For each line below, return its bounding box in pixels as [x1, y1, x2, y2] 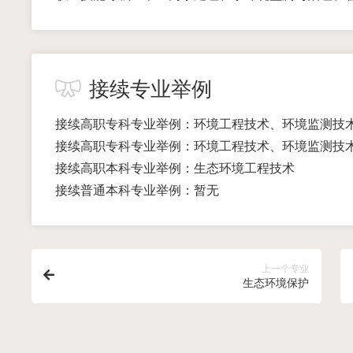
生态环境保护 [243, 277, 310, 289]
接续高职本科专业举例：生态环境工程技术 [54, 161, 295, 175]
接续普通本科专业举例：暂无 [54, 183, 219, 197]
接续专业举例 [88, 77, 212, 101]
